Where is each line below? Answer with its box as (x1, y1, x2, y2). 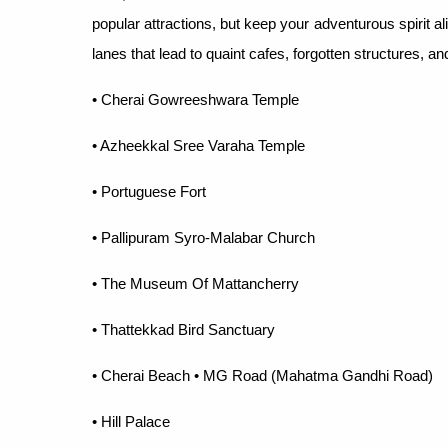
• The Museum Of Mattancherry (92, 274, 299, 292)
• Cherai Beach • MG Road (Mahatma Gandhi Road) (92, 366, 433, 384)
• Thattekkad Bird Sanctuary (92, 320, 275, 338)
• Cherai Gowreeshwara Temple (92, 90, 299, 108)
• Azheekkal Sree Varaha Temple (92, 136, 305, 154)
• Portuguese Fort (92, 182, 206, 200)
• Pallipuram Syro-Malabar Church (92, 228, 315, 246)
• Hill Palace (92, 412, 170, 430)
